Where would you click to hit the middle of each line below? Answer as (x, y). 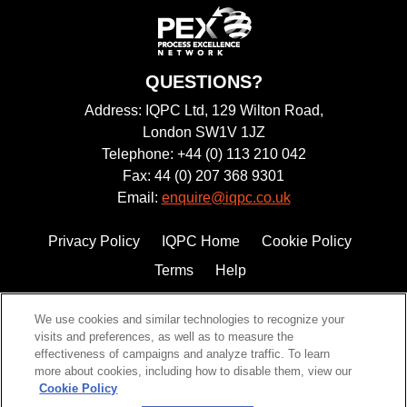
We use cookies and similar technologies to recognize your (190, 319)
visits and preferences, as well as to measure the (164, 337)
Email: (139, 198)
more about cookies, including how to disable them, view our (194, 371)
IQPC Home (201, 241)
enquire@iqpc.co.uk (226, 198)
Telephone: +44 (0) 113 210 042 (203, 154)
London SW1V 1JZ (203, 132)
